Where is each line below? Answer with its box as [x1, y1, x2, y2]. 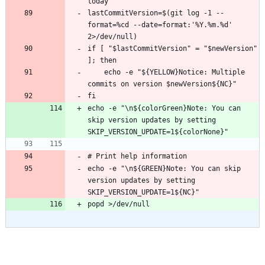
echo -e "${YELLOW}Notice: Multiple [88, 68, 104, 77]
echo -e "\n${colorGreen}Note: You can [88, 104, 241, 113]
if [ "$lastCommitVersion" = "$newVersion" [88, 44, 257, 53]
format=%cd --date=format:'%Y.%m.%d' [88, 21, 232, 30]
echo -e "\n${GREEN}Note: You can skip [88, 164, 241, 173]
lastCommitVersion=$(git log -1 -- [88, 9, 224, 18]
